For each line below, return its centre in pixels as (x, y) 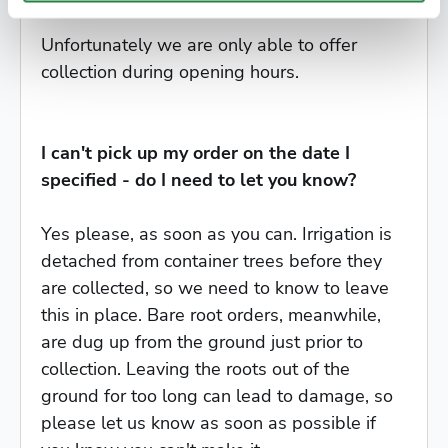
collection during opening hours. (170, 71)
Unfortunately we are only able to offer (199, 44)
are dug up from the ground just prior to (202, 341)
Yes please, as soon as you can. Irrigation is (216, 233)
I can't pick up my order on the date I (195, 152)
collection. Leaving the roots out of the (195, 368)
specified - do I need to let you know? (198, 179)
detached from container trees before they (211, 260)
